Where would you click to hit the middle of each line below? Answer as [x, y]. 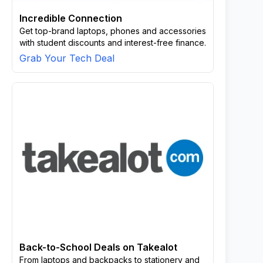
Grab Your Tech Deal [67, 58]
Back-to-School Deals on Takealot [98, 247]
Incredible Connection [71, 18]
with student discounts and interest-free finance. [113, 43]
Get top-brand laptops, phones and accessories [113, 31]
